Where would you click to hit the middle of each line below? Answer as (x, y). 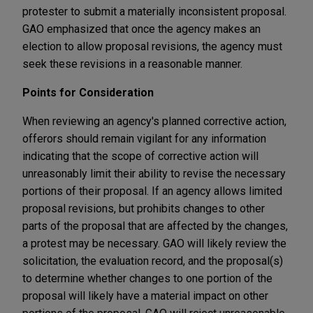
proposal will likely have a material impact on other (145, 296)
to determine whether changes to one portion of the (147, 278)
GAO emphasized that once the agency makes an (141, 29)
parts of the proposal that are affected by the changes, (155, 226)
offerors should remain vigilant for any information (144, 138)
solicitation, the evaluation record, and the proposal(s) (153, 261)
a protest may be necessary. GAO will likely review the (154, 243)
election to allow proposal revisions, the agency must (152, 46)
